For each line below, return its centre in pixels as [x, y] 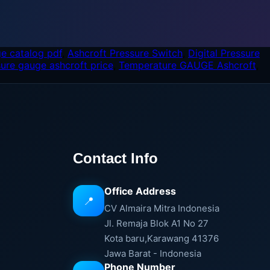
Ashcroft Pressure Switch [125, 53]
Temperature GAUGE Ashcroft [187, 65]
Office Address [140, 191]
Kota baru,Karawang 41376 [162, 238]
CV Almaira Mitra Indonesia [162, 208]
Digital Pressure [224, 53]
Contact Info [116, 158]
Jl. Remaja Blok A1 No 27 [157, 223]
